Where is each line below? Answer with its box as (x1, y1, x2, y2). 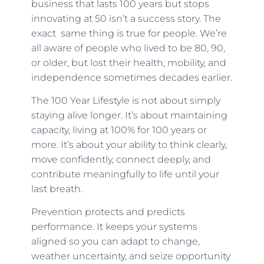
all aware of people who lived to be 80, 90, (31, 42, 225, 54)
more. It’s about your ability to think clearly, (31, 139, 227, 151)
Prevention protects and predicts (31, 206, 185, 218)
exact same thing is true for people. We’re (31, 27, 227, 39)
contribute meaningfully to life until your (31, 169, 219, 180)
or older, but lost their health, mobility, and (31, 57, 226, 68)
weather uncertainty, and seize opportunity (31, 250, 230, 262)
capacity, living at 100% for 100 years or (31, 124, 207, 136)
